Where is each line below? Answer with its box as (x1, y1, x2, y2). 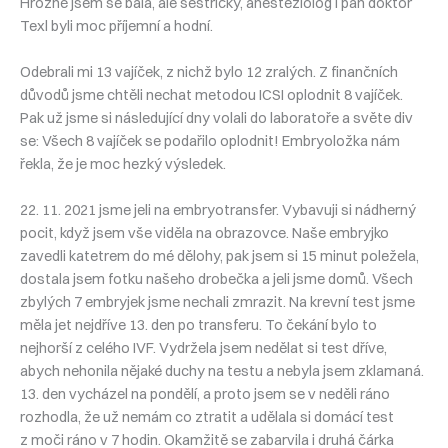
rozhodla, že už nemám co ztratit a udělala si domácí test (20, 408, 394, 427)
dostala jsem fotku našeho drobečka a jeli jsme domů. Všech (20, 270, 413, 289)
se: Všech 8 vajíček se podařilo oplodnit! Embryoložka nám (20, 131, 400, 150)
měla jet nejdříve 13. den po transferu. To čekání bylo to (20, 316, 377, 335)
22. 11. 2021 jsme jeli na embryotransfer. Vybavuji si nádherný (20, 201, 416, 220)
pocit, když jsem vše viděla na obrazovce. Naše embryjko (20, 224, 389, 243)
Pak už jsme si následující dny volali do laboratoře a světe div (20, 108, 413, 127)
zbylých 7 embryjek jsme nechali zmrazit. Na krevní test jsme (20, 293, 415, 312)
